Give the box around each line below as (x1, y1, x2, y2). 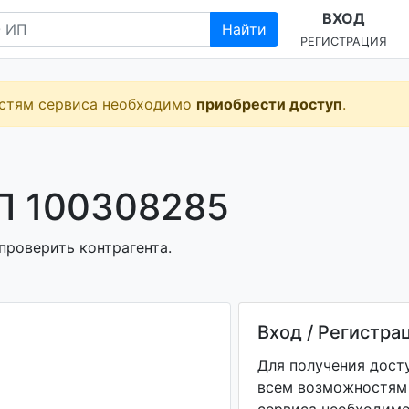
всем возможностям (257, 378, 407, 396)
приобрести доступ (196, 95, 342, 113)
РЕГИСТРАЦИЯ (300, 35, 387, 48)
